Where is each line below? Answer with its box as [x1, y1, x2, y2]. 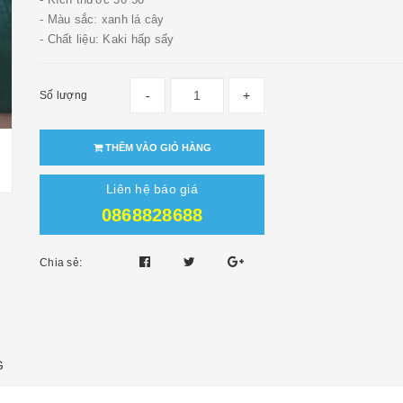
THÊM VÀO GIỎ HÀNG [102, 142, 211, 153]
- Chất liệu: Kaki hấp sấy [40, 32, 175, 46]
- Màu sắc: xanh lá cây [40, 13, 165, 26]
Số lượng [40, 89, 87, 102]
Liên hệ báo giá [106, 182, 198, 196]
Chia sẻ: [40, 256, 82, 269]
